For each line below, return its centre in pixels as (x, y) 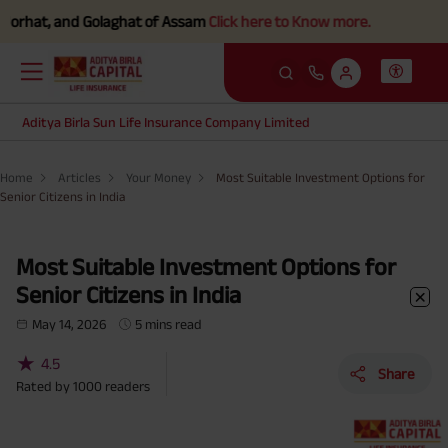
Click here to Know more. (209, 21)
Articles (79, 177)
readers (127, 385)
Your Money (158, 177)
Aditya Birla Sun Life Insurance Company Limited (166, 122)
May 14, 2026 (69, 323)
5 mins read (169, 323)
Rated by (44, 385)
